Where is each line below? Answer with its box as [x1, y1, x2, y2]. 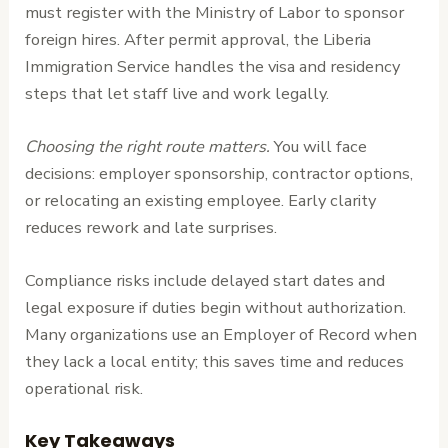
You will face [270, 135, 368, 159]
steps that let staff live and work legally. [25, 81, 330, 105]
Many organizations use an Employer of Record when [25, 323, 418, 347]
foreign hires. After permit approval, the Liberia [25, 27, 372, 51]
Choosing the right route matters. [25, 135, 271, 159]
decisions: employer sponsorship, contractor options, [25, 162, 414, 186]
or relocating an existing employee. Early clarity [25, 189, 377, 213]
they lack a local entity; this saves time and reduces [25, 350, 405, 374]
